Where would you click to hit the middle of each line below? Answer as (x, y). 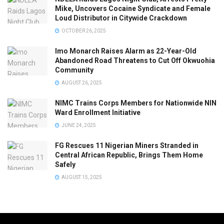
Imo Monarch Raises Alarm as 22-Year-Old (126, 51)
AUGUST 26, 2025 (81, 83)
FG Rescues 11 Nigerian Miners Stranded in (127, 146)
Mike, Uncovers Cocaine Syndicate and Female (133, 9)
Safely (65, 165)
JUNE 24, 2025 (78, 125)
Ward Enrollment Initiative (98, 113)
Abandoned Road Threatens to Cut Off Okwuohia (135, 61)
